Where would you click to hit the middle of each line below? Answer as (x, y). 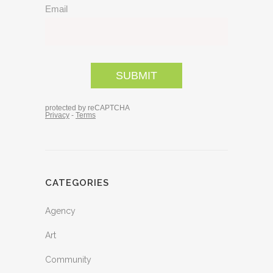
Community (68, 260)
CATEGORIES (77, 183)
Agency (60, 211)
